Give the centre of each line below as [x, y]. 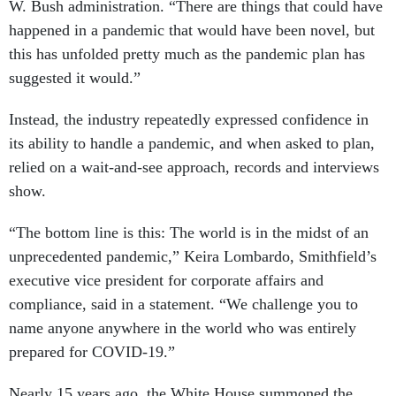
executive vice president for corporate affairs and [166, 280]
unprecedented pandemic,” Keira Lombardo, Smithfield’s [193, 256]
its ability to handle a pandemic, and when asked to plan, [192, 143]
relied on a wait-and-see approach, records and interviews [194, 167]
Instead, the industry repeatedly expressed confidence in [189, 119]
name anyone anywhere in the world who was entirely [183, 328]
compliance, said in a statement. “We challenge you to [183, 304]
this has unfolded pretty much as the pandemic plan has [187, 54]
